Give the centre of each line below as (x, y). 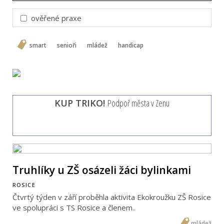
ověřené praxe (55, 18)
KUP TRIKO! (81, 103)
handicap (131, 45)
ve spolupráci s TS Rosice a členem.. (74, 208)
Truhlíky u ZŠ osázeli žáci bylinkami (102, 170)
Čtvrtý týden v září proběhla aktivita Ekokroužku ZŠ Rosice (112, 197)
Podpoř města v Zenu (138, 103)
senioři (67, 45)
